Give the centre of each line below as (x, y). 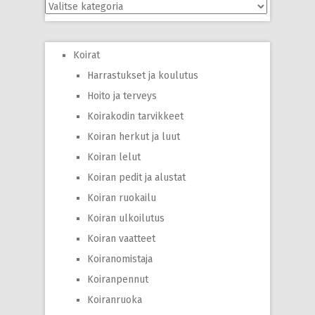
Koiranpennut (118, 279)
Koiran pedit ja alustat (136, 178)
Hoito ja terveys (122, 96)
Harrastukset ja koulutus (143, 76)
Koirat (86, 55)
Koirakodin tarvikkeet (135, 116)
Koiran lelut (114, 157)
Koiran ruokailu (122, 198)
